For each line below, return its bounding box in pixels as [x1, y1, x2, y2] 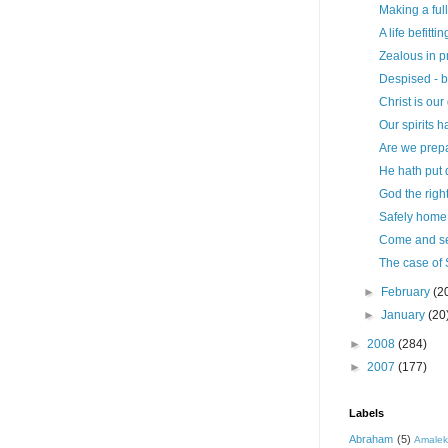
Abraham [349, 433, 393, 446]
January [381, 308, 429, 323]
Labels [349, 407, 384, 420]
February [381, 285, 434, 300]
